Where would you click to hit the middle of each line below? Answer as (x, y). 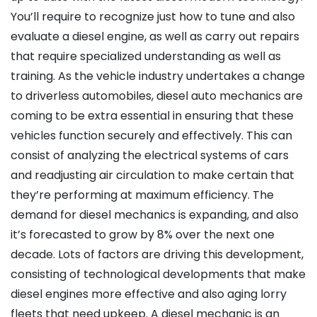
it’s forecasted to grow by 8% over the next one (143, 235)
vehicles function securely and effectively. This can (151, 136)
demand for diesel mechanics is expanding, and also (155, 215)
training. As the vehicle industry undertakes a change (158, 76)
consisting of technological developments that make (158, 275)
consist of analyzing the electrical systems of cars (150, 156)
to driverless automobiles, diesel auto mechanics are (157, 96)
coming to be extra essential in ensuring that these (152, 116)
